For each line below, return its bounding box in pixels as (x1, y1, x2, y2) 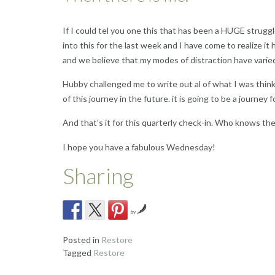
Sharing (63, 162, 134, 190)
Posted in (63, 234, 101, 245)
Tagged (63, 247, 93, 258)
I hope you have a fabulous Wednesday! (63, 141, 215, 152)
